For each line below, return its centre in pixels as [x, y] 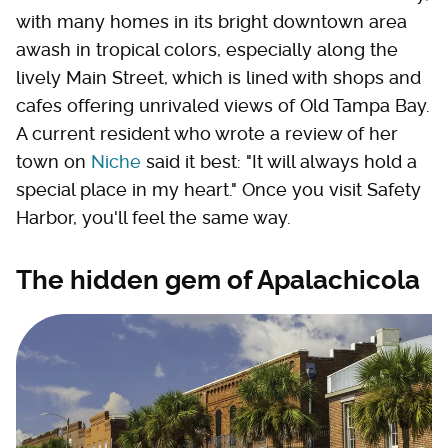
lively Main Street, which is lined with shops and [218, 77]
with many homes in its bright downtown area [211, 21]
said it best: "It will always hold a [279, 161]
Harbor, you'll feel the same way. [156, 217]
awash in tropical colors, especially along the [207, 49]
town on [53, 161]
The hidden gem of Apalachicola [218, 279]
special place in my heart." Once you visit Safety [218, 189]
